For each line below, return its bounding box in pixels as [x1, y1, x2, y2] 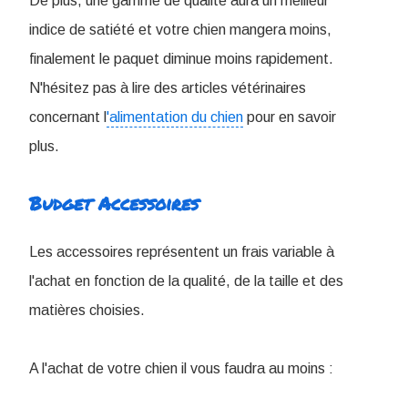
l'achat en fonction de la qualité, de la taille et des [29, 273, 343, 290]
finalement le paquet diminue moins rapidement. [29, 51, 333, 67]
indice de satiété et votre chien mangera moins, [29, 22, 331, 38]
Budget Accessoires [29, 190, 199, 217]
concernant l [29, 109, 107, 126]
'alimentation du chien [107, 109, 243, 126]
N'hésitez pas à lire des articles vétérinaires [29, 80, 306, 97]
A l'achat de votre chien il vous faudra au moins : [29, 361, 333, 377]
